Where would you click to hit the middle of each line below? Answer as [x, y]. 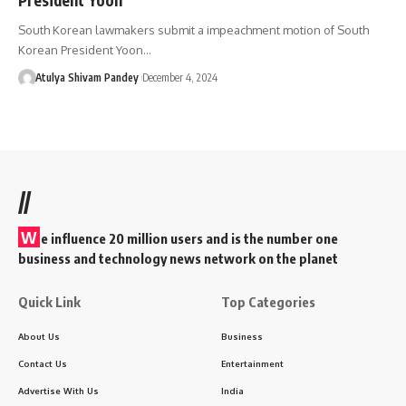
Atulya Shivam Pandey [87, 77]
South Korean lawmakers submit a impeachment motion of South [193, 29]
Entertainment [252, 363]
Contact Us [43, 363]
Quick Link [49, 301]
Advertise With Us [58, 390]
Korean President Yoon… [85, 49]
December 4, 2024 [179, 77]
